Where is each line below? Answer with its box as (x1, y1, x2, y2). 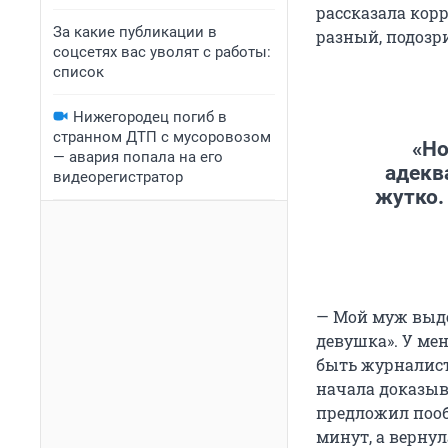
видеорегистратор (53, 168, 183, 186)
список (53, 63, 104, 81)
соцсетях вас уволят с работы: (53, 43, 271, 61)
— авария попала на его (53, 148, 223, 166)
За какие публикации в (53, 23, 217, 41)
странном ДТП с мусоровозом (53, 128, 271, 146)
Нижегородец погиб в (73, 108, 227, 126)
